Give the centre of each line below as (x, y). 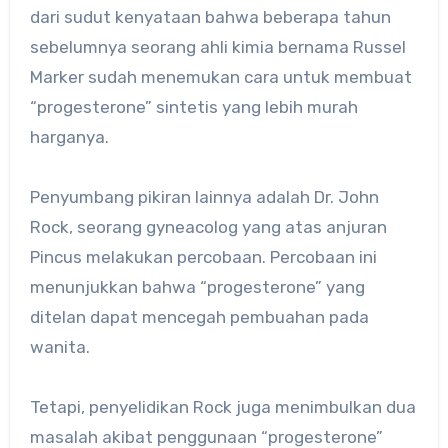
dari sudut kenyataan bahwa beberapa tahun (210, 17)
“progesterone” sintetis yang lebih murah (193, 107)
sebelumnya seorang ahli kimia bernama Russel (217, 47)
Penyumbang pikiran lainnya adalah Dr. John (204, 197)
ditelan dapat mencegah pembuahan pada (199, 317)
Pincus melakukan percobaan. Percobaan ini (203, 257)
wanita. (59, 347)
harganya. (69, 137)
